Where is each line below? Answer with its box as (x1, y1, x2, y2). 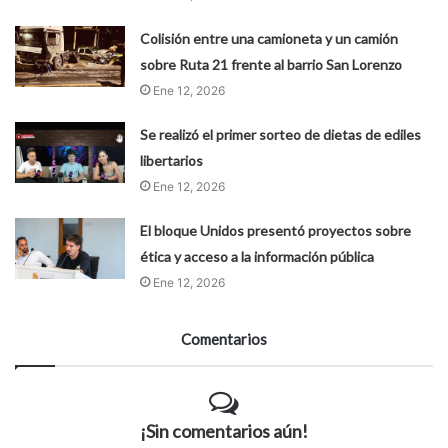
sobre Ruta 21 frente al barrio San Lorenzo (140, 55, 403, 73)
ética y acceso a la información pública (140, 247, 375, 265)
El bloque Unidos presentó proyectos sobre (140, 221, 412, 239)
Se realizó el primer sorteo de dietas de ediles (140, 125, 422, 143)
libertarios (140, 151, 204, 169)
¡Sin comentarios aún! (140, 419, 308, 442)
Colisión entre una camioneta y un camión (140, 29, 399, 47)
